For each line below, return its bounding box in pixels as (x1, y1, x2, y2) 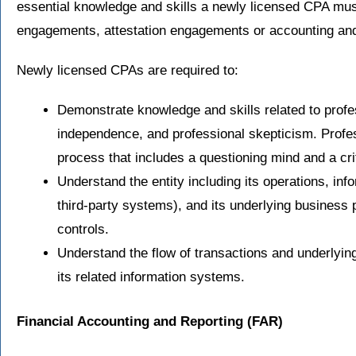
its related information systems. (57, 269, 245, 285)
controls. (57, 222, 109, 238)
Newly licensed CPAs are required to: (17, 63, 238, 79)
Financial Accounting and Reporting (17, 313, 243, 329)
